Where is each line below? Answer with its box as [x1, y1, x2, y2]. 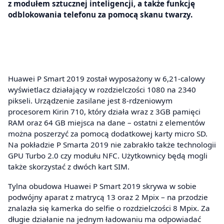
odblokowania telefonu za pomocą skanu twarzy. [8, 9, 192, 19]
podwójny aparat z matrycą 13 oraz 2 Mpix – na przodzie [8, 192, 208, 202]
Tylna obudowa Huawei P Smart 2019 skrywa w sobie [8, 181, 196, 191]
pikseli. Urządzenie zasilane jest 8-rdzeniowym [8, 95, 172, 105]
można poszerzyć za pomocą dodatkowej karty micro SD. [8, 128, 207, 138]
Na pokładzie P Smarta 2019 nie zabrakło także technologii [8, 139, 216, 149]
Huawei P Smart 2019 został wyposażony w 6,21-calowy [8, 73, 205, 83]
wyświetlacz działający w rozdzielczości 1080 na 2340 [8, 84, 196, 94]
